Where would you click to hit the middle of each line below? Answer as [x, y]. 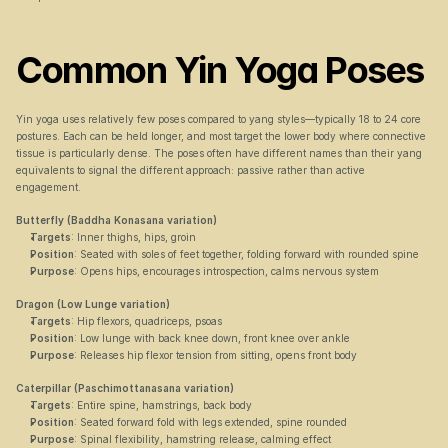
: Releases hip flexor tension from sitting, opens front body [215, 355]
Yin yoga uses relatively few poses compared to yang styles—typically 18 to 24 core [218, 119]
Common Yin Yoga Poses [220, 70]
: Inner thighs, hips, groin [133, 237]
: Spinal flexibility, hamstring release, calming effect [202, 439]
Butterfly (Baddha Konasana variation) [116, 220]
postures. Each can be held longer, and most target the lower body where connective [221, 136]
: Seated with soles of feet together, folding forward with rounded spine [246, 254]
